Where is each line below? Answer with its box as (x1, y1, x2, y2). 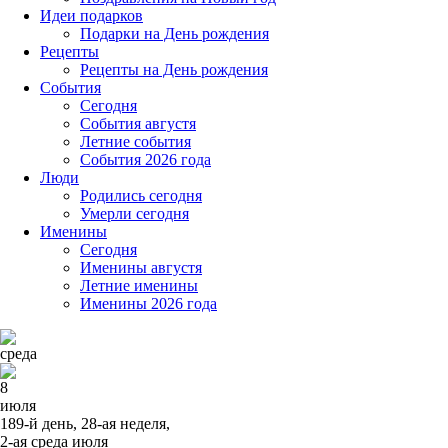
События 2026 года (80, 151, 211, 168)
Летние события (80, 133, 191, 150)
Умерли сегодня (80, 205, 189, 222)
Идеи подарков (40, 7, 143, 24)
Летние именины (80, 277, 198, 294)
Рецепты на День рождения (80, 61, 268, 78)
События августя (80, 115, 196, 132)
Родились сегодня (80, 187, 202, 204)
